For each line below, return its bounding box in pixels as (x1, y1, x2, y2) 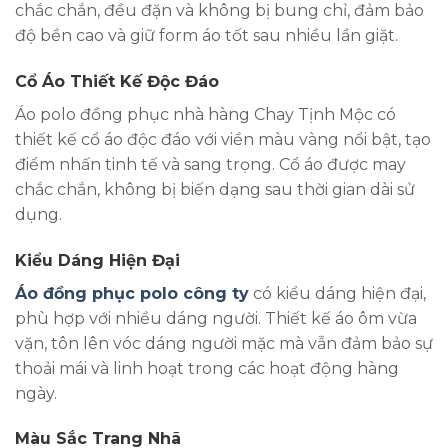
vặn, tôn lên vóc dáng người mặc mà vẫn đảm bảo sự (15, 333, 433, 353)
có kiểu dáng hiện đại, (249, 283, 426, 303)
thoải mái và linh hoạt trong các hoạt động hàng (15, 358, 399, 378)
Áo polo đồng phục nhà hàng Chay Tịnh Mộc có (15, 104, 396, 124)
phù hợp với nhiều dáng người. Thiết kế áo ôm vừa (15, 308, 417, 328)
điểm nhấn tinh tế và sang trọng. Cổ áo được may (15, 154, 406, 174)
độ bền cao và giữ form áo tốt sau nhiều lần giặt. (15, 26, 398, 46)
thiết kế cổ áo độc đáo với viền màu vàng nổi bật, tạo (15, 129, 431, 149)
